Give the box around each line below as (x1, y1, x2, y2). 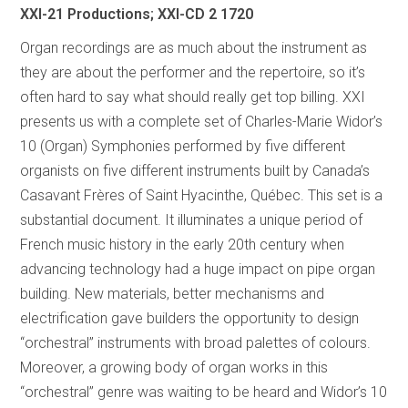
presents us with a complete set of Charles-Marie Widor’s (20, 113, 383, 131)
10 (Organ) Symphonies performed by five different (20, 138, 346, 156)
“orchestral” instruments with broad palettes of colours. (20, 334, 372, 352)
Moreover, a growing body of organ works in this (20, 359, 329, 377)
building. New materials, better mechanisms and (20, 285, 325, 303)
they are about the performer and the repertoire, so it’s (20, 64, 366, 82)
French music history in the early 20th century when (20, 236, 345, 254)
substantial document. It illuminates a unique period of (20, 211, 363, 229)
